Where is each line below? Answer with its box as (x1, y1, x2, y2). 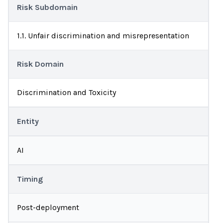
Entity (17, 116, 39, 126)
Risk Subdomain (17, 2, 78, 12)
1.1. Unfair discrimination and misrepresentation (17, 31, 189, 40)
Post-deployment (17, 203, 79, 212)
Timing (17, 174, 43, 184)
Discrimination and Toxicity (17, 88, 116, 97)
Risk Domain (17, 59, 64, 69)
